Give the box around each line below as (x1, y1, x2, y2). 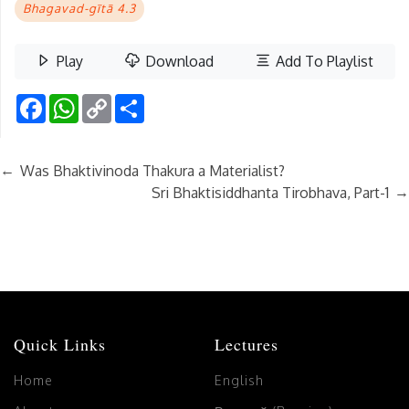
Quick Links (14, 333, 106, 356)
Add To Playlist (272, 51, 374, 70)
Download (141, 51, 214, 70)
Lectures (214, 333, 278, 356)
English (214, 372, 264, 389)
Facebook (46, 93, 104, 110)
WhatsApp (79, 93, 139, 110)
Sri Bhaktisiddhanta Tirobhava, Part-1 (152, 184, 389, 203)
